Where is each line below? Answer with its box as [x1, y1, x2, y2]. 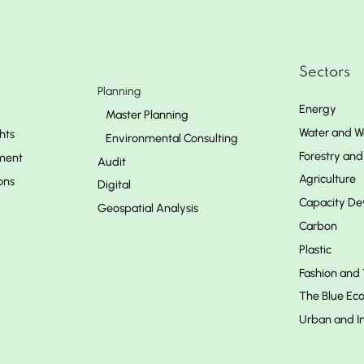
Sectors [299, 65, 350, 80]
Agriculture [299, 171, 356, 187]
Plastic [299, 241, 331, 257]
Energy [299, 102, 336, 116]
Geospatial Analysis [97, 201, 198, 216]
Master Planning [106, 107, 188, 122]
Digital [97, 177, 131, 193]
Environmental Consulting [106, 130, 238, 145]
